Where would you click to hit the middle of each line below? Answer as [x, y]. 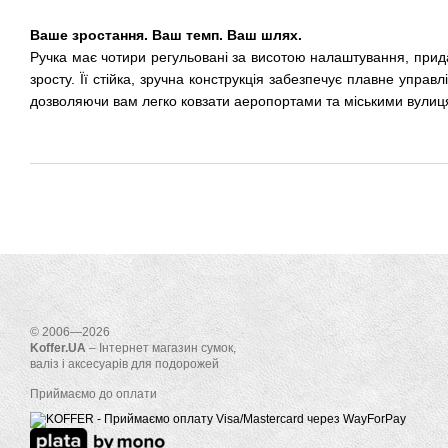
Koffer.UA [58, 348]
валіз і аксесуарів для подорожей [124, 364]
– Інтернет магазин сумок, [161, 348]
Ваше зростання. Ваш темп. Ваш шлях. [166, 35]
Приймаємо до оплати [93, 394]
